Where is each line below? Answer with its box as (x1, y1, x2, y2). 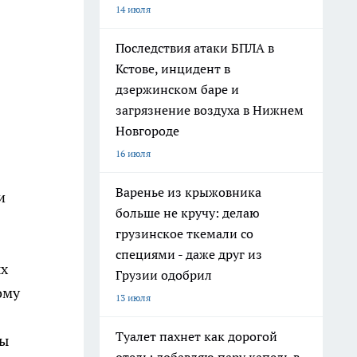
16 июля (116, 147, 151, 159)
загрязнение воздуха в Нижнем (116, 102, 304, 118)
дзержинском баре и (116, 81, 239, 97)
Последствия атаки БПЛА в (116, 40, 274, 56)
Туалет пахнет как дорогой (116, 328, 277, 344)
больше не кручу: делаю (116, 205, 260, 221)
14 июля (116, 3, 151, 15)
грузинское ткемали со (116, 226, 253, 241)
